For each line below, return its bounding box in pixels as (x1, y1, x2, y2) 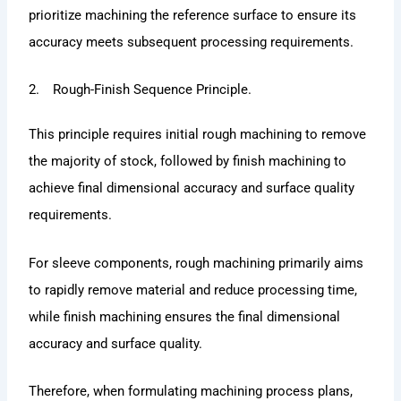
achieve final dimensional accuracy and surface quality (29, 180, 355, 197)
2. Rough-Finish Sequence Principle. (29, 81, 252, 98)
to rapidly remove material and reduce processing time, (29, 281, 358, 298)
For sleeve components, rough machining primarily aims (29, 254, 364, 271)
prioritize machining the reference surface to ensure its (29, 6, 357, 23)
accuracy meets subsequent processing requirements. (29, 33, 354, 50)
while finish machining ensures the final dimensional (29, 308, 341, 325)
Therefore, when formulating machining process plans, (29, 382, 354, 399)
